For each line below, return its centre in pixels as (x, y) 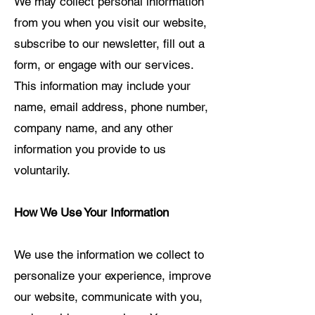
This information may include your (102, 86)
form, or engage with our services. (104, 65)
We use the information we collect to (109, 255)
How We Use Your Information (91, 212)
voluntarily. (42, 170)
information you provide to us (90, 149)
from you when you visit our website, (110, 22)
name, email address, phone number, (111, 107)
